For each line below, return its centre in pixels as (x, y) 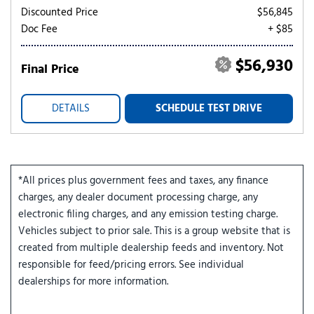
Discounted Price (60, 13)
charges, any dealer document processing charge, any (138, 198)
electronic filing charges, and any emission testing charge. (148, 214)
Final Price (50, 70)
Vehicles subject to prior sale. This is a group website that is (154, 231)
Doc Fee (39, 29)
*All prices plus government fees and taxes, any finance (143, 181)
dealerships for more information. (93, 282)
